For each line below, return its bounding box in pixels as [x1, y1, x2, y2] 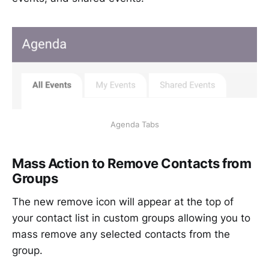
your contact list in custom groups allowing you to [12, 212, 250, 225]
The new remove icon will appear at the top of [12, 196, 234, 208]
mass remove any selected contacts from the [12, 228, 230, 241]
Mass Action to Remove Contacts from [12, 155, 252, 171]
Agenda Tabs [110, 119, 159, 129]
